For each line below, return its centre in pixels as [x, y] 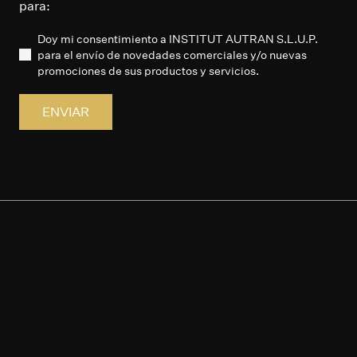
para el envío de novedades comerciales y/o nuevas [172, 55]
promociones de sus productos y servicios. [148, 71]
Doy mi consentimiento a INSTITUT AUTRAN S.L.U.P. [178, 39]
